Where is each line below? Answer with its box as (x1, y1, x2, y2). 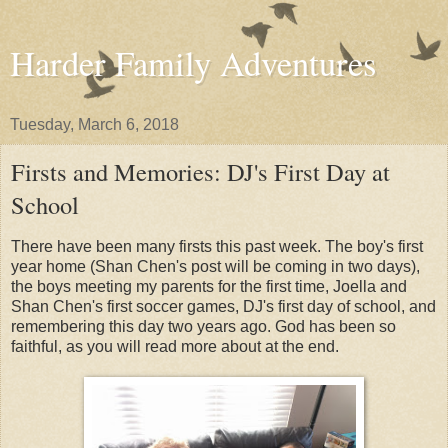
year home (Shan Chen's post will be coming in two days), (11, 257, 420, 275)
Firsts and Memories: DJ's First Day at (11, 155, 390, 188)
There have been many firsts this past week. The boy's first (11, 237, 423, 255)
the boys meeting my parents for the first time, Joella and (11, 277, 407, 295)
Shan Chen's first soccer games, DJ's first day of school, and (11, 297, 436, 315)
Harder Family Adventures (10, 40, 376, 86)
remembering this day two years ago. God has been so (11, 317, 396, 335)
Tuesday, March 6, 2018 (10, 116, 179, 133)
